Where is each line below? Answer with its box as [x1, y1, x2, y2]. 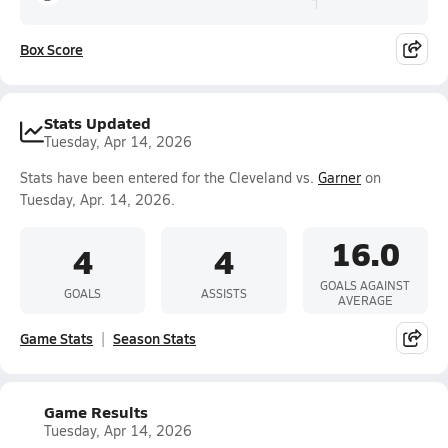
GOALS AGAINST [320, 277, 411, 293]
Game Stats [20, 328, 93, 348]
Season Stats [113, 328, 196, 348]
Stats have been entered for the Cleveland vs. [20, 168, 318, 187]
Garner [318, 168, 361, 187]
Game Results [44, 400, 148, 423]
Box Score [20, 39, 83, 59]
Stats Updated [44, 111, 151, 134]
